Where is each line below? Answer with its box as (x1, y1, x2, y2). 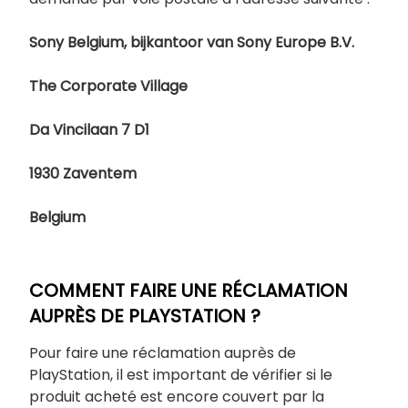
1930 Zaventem (29, 163, 137, 184)
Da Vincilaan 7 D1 (29, 119, 149, 140)
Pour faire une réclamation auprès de (29, 342, 296, 363)
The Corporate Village (29, 76, 188, 97)
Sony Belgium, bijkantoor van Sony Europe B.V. (29, 32, 354, 53)
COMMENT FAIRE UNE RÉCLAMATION (29, 278, 348, 303)
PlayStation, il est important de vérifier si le (29, 364, 332, 385)
